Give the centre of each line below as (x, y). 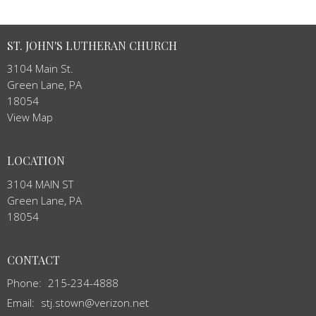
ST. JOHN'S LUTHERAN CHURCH (92, 45)
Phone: (26, 283)
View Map (30, 117)
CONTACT (34, 260)
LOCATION (36, 161)
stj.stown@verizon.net (95, 303)
